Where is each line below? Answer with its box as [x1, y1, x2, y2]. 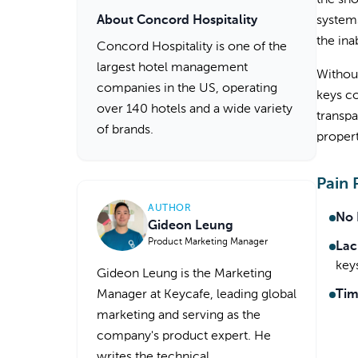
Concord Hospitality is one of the [97, 41, 287, 54]
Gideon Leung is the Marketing [97, 268, 272, 280]
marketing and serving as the [97, 309, 261, 322]
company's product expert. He [97, 330, 271, 343]
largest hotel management [97, 62, 248, 74]
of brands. [97, 124, 153, 137]
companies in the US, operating [97, 82, 277, 95]
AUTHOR [148, 204, 192, 213]
